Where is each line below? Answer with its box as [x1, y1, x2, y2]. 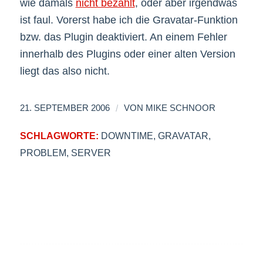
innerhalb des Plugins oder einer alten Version [19, 48, 235, 60]
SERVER [70, 147, 111, 158]
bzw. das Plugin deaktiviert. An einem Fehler [19, 31, 227, 43]
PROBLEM [19, 147, 66, 158]
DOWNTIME [100, 130, 153, 141]
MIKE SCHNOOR [145, 103, 215, 113]
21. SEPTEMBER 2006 [19, 103, 110, 113]
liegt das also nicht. [19, 65, 110, 77]
